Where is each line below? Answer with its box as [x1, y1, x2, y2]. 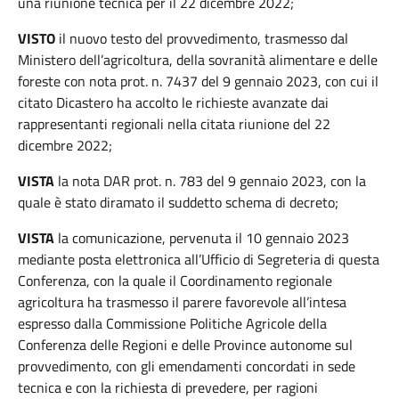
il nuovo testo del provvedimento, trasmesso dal [55, 28, 348, 49]
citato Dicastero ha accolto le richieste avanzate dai [18, 92, 329, 113]
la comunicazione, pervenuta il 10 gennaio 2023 [54, 227, 349, 248]
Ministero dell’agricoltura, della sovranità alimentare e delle [18, 49, 378, 70]
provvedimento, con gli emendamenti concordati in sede [18, 355, 355, 377]
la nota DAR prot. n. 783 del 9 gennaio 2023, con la [54, 170, 366, 191]
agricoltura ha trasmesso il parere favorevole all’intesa [18, 291, 346, 313]
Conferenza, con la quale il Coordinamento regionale [18, 270, 332, 291]
